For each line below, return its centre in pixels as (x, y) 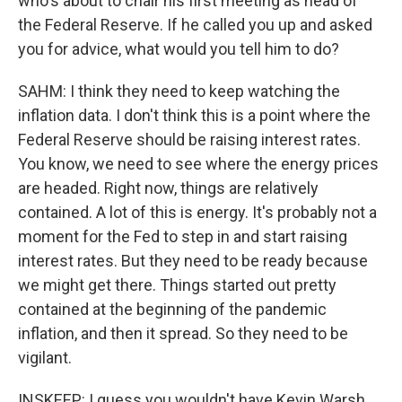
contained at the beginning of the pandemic (172, 309)
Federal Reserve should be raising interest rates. (189, 140)
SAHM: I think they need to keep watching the (179, 91)
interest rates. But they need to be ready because (193, 261)
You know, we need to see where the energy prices (198, 164)
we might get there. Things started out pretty (177, 285)
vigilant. (45, 358)
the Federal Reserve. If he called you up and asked (195, 25)
